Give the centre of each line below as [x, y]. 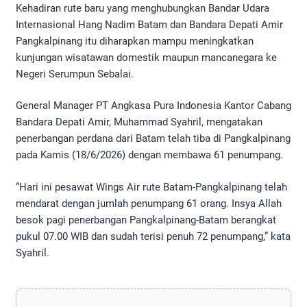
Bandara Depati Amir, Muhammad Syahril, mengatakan [139, 122]
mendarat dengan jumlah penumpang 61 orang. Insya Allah [149, 203]
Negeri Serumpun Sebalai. [75, 74]
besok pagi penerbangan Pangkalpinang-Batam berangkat [146, 220]
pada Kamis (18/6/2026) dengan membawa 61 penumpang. [149, 155]
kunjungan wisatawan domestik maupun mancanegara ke [146, 57]
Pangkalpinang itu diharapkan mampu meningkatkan [135, 41]
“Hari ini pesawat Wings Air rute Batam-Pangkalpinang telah [151, 187]
